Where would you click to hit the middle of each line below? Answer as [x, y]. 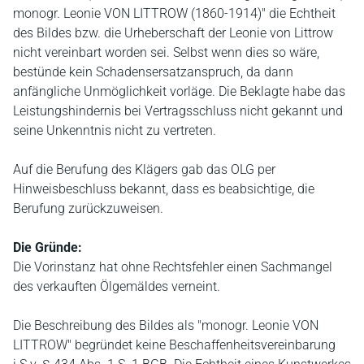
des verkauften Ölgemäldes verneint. [117, 286]
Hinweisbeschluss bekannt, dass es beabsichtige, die [164, 189]
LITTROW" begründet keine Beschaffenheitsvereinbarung [174, 345]
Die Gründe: [48, 247]
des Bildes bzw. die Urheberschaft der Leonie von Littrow [173, 33]
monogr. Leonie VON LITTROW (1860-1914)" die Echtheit [174, 13]
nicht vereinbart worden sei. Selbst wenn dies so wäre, [166, 52]
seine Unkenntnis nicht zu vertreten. [115, 130]
